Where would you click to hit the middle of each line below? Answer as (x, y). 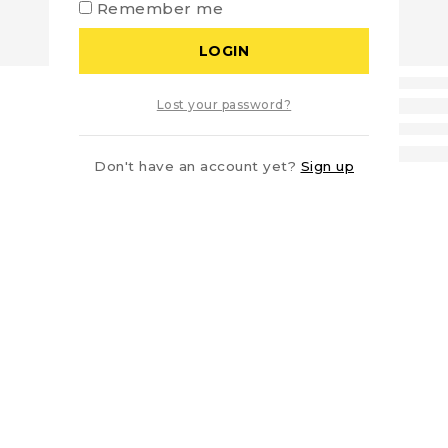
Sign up (327, 166)
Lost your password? (224, 105)
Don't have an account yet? (197, 166)
